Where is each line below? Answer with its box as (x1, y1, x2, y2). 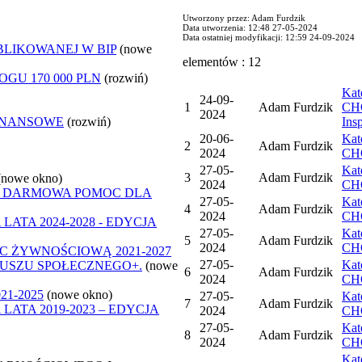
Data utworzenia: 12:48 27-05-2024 (183, 22, 318, 32)
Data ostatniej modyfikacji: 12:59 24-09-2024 (183, 32, 355, 42)
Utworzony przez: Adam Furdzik (183, 12, 305, 23)
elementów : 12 (183, 54, 261, 69)
